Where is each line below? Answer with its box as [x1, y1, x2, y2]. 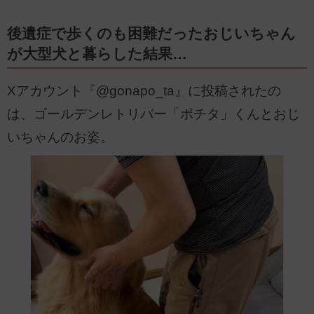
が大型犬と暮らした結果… [7, 45, 187, 62]
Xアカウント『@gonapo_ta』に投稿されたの [7, 83, 281, 99]
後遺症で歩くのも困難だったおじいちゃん [7, 25, 296, 42]
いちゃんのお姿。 [7, 130, 114, 145]
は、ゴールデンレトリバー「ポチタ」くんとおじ [7, 107, 300, 122]
